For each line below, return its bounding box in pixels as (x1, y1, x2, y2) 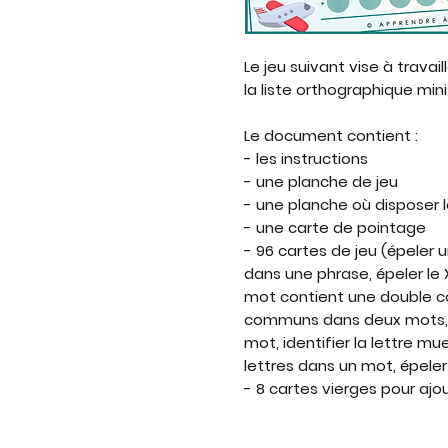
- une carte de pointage (244, 217, 426, 238)
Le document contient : (244, 125, 418, 146)
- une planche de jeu (244, 171, 398, 192)
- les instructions (244, 148, 368, 169)
